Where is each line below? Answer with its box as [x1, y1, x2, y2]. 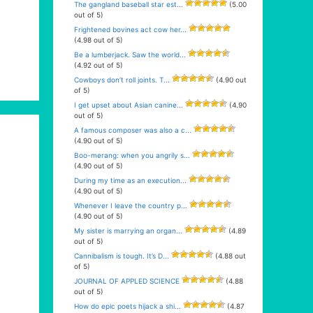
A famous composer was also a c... [74, 126, 191, 134]
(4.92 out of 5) [74, 61, 123, 69]
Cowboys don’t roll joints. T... [74, 75, 170, 84]
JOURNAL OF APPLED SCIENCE [74, 277, 180, 285]
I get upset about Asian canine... [74, 101, 183, 109]
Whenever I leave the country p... [74, 201, 187, 210]
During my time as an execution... [74, 176, 187, 184]
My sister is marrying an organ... [74, 226, 182, 235]
